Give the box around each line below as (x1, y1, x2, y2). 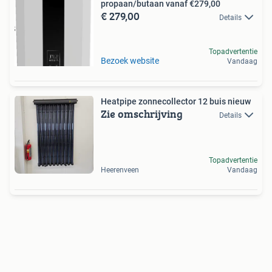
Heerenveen (101, 166, 139, 174)
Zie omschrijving (101, 106, 183, 122)
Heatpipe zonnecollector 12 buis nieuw (101, 97, 251, 106)
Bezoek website (101, 56, 159, 66)
